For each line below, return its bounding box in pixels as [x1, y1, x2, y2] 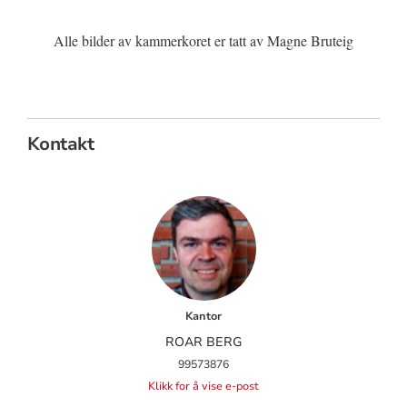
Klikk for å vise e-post [148, 379, 259, 394]
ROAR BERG [165, 333, 242, 352]
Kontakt [26, 131, 94, 156]
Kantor [185, 309, 222, 324]
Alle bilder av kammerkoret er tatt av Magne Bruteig [54, 31, 353, 51]
